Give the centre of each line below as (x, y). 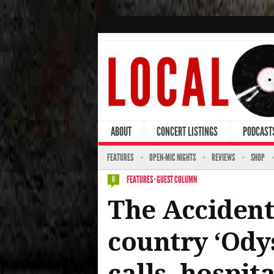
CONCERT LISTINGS (187, 131)
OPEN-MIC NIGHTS (172, 157)
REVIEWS (223, 157)
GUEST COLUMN (177, 179)
